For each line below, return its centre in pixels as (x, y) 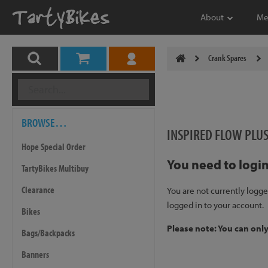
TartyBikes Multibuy (55, 168)
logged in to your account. (215, 205)
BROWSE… (44, 122)
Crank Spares (227, 58)
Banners (35, 254)
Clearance (38, 190)
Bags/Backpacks (48, 233)
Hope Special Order (54, 147)
